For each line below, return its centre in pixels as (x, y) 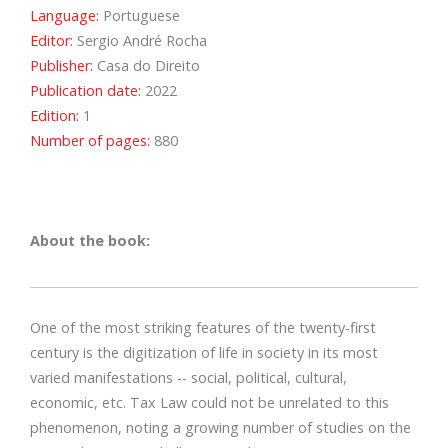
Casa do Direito (146, 66)
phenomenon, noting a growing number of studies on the (220, 428)
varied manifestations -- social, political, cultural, (188, 378)
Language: (64, 16)
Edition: (54, 116)
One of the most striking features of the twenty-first (203, 328)
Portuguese (139, 16)
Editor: (51, 41)
